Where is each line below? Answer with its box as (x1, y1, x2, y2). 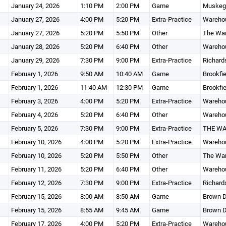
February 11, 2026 (11, 164, 62, 174)
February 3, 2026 (11, 96, 58, 105)
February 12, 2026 (11, 178, 62, 187)
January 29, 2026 (11, 55, 60, 65)
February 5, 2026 (11, 124, 58, 133)
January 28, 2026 (11, 42, 60, 51)
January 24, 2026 (11, 1, 60, 10)
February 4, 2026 (11, 110, 58, 119)
